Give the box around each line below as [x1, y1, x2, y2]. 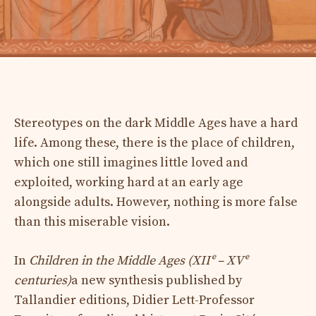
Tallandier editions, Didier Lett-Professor [14, 291, 255, 308]
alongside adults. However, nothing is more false [14, 193, 298, 210]
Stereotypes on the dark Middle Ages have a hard [14, 114, 298, 131]
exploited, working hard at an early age [14, 174, 243, 190]
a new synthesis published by [71, 272, 242, 288]
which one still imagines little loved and [14, 154, 248, 171]
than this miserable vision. [14, 213, 170, 230]
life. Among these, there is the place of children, [14, 134, 295, 151]
